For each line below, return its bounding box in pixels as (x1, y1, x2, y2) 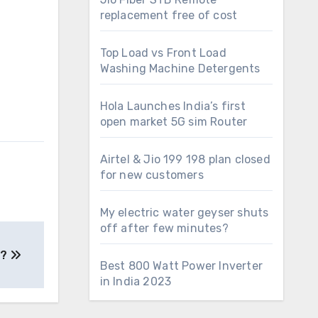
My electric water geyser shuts (99, 206, 269, 219)
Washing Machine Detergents (99, 62, 261, 75)
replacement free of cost (99, 9, 238, 22)
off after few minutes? (99, 221, 229, 235)
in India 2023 (99, 275, 172, 288)
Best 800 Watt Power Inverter (99, 259, 263, 273)
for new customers (99, 168, 204, 182)
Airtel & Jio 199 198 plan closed (99, 153, 270, 166)
